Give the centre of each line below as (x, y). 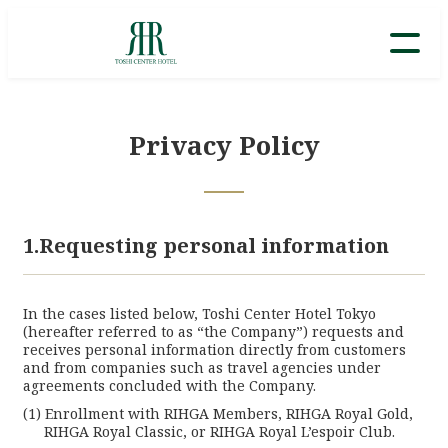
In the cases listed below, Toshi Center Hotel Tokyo (199, 313)
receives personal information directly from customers (214, 349)
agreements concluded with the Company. (169, 385)
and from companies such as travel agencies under (202, 367)
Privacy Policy (224, 145)
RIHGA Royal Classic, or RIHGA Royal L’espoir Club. (219, 431)
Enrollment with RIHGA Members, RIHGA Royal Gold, (229, 413)
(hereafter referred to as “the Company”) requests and (213, 331)
